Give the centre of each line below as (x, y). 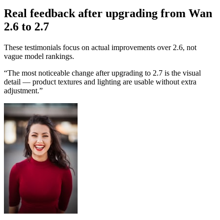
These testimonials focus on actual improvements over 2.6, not (100, 48)
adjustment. (22, 91)
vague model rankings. (39, 56)
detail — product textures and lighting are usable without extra (100, 82)
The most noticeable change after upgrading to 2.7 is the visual (104, 73)
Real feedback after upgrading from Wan (108, 14)
